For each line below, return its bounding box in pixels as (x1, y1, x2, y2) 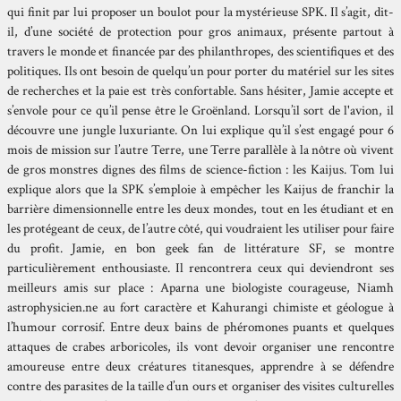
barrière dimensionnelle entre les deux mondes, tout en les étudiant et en (7, 200, 394, 218)
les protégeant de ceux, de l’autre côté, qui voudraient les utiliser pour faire (7, 219, 394, 237)
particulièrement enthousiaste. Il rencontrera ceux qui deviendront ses (7, 259, 394, 277)
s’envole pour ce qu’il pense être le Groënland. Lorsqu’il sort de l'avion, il (7, 101, 394, 119)
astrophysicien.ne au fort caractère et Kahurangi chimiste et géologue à (7, 298, 394, 316)
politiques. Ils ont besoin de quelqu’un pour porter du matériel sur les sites (7, 62, 394, 80)
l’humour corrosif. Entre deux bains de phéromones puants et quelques (7, 318, 394, 336)
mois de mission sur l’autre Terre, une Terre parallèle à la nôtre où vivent (7, 141, 394, 158)
